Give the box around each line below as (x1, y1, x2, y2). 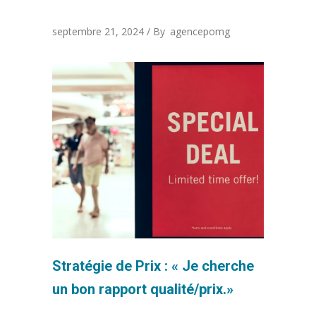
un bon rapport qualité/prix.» (52, 280, 233, 298)
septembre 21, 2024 (52, 24, 144, 38)
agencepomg (170, 24, 230, 38)
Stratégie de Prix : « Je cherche (52, 257, 254, 274)
